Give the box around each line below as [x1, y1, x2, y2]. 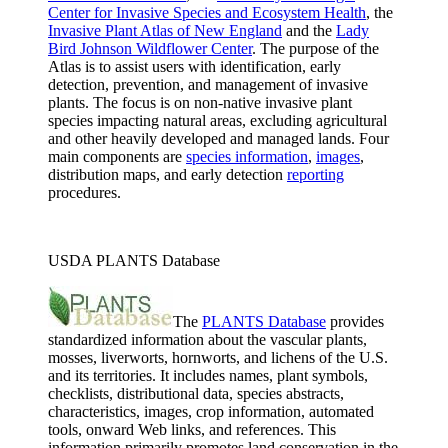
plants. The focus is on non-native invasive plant [48, 93, 352, 111]
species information [186, 147, 308, 165]
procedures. [48, 183, 121, 201]
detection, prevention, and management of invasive [48, 75, 368, 93]
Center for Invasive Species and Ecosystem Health [48, 3, 366, 21]
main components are [48, 147, 186, 165]
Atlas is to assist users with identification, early [48, 57, 341, 75]
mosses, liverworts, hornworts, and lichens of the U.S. [48, 348, 388, 366]
